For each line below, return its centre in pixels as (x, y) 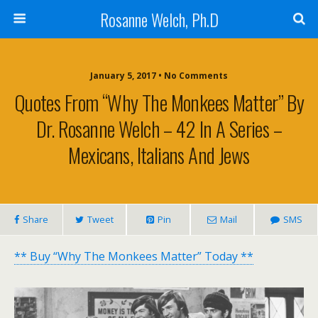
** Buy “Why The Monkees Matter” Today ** (134, 256)
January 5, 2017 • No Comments (159, 76)
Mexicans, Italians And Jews (159, 155)
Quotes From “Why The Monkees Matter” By (159, 102)
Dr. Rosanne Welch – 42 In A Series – (159, 128)
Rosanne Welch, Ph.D (159, 19)
